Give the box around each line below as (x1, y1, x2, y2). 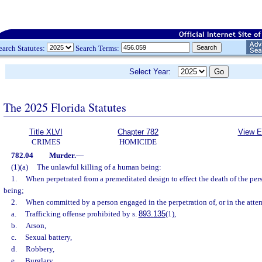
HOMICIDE (119, 137, 157, 146)
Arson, (25, 221, 46, 230)
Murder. (49, 151, 76, 160)
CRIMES (31, 137, 60, 146)
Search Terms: (74, 43, 121, 53)
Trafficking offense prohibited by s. (25, 209, 139, 218)
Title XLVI (29, 127, 63, 136)
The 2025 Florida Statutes (4, 99, 126, 115)
